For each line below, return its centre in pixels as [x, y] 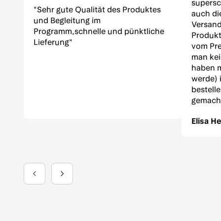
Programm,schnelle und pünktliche [99, 32]
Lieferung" [53, 42]
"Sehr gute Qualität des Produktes [97, 10]
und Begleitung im [67, 21]
